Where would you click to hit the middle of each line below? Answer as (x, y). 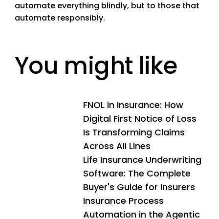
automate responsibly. (60, 18)
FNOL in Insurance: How (133, 105)
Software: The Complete (137, 174)
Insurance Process (123, 201)
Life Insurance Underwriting (142, 160)
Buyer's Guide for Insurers (139, 187)
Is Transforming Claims (134, 132)
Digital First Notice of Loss (140, 119)
